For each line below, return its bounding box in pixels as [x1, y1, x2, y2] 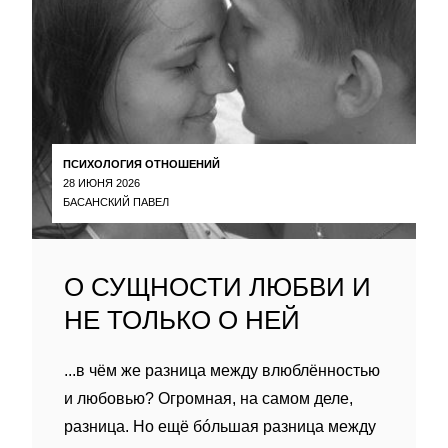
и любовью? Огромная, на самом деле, [64, 390, 353, 407]
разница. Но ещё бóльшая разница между [64, 418, 376, 435]
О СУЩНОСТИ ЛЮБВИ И [64, 272, 371, 302]
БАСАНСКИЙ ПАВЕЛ [63, 195, 169, 208]
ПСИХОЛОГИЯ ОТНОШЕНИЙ [63, 157, 220, 170]
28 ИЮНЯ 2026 [63, 176, 140, 189]
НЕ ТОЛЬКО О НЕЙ [64, 305, 300, 335]
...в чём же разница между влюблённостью [64, 362, 380, 379]
